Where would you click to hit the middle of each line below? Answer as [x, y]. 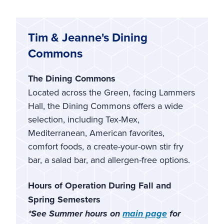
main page [145, 213]
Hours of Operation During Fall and [100, 185]
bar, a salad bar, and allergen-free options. [109, 159]
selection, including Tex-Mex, [84, 119]
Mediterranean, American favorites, [96, 132]
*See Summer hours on [75, 213]
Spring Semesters [65, 199]
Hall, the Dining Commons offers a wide [105, 105]
